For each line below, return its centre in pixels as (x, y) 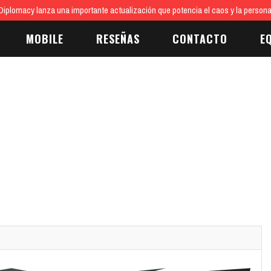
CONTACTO (200, 39)
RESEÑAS (118, 39)
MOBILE (45, 39)
